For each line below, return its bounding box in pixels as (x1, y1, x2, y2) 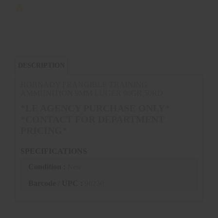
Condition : (28, 163, 68, 171)
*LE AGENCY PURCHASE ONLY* (20, 103, 170, 113)
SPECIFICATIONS (20, 146, 87, 155)
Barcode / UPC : (28, 179, 85, 188)
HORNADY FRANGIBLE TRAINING (20, 80, 147, 89)
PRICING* (20, 125, 67, 136)
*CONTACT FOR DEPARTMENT (20, 114, 164, 125)
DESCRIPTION (18, 62, 65, 69)
